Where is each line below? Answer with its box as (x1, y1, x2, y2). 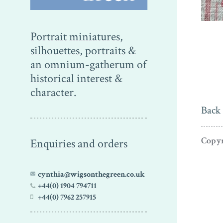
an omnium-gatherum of (30, 57, 146, 72)
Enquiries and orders (30, 136, 127, 151)
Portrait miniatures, (30, 29, 123, 44)
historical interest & (30, 71, 122, 86)
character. (30, 85, 76, 100)
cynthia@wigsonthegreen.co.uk (37, 169, 145, 179)
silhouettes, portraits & (30, 43, 136, 58)
